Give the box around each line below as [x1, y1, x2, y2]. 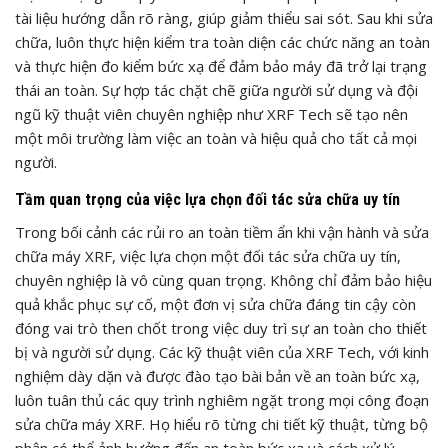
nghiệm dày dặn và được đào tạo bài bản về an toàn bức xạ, [15, 365, 420, 386]
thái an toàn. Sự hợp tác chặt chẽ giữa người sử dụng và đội [15, 79, 418, 100]
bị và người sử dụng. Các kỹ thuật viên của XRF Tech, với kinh [15, 341, 429, 362]
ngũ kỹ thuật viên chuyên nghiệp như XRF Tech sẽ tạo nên [15, 103, 408, 124]
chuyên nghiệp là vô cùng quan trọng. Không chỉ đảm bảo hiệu [15, 269, 432, 290]
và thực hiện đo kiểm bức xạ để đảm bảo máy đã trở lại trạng [15, 55, 427, 76]
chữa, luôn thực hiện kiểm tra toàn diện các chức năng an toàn [15, 31, 430, 52]
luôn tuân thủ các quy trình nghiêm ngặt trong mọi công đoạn [15, 389, 429, 410]
